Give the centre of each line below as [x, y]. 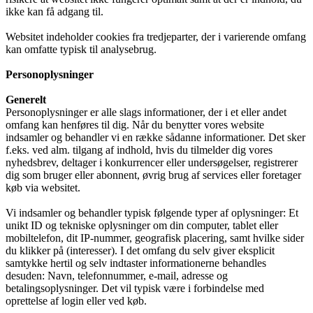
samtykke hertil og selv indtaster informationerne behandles [136, 263]
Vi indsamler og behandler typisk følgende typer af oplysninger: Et [152, 212]
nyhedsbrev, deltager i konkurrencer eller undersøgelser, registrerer [152, 162]
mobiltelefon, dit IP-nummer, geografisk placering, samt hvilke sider [155, 238]
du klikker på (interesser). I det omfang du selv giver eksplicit [140, 250]
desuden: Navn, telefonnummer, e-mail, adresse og [117, 275]
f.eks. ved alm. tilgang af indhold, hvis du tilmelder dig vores [139, 150]
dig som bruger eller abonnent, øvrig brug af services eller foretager [153, 175]
